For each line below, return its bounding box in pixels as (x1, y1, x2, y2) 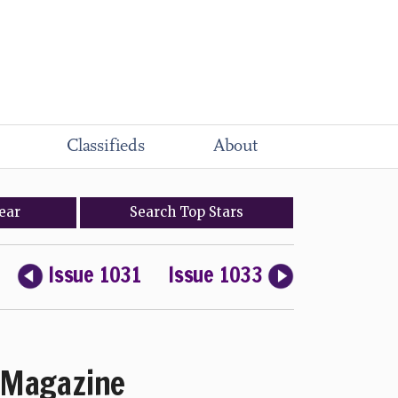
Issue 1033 (168, 259, 263, 290)
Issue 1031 (48, 259, 141, 290)
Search (130, 203, 180, 220)
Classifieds (67, 138, 145, 155)
